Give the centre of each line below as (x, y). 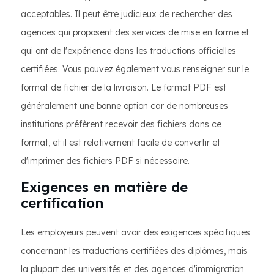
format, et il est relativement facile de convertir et (120, 143)
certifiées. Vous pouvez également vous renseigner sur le (135, 69)
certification (62, 203)
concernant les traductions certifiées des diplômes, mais (134, 251)
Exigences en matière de (104, 187)
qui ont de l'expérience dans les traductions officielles (128, 51)
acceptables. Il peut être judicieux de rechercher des (127, 14)
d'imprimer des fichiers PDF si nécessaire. (105, 161)
